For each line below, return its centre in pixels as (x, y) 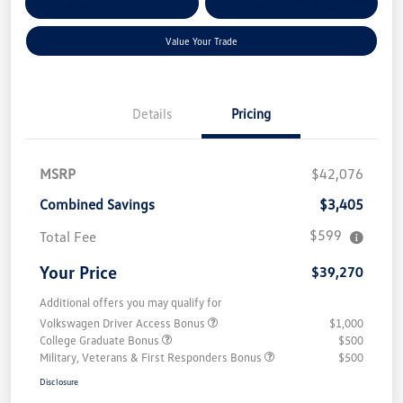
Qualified (261, 8)
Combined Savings (97, 205)
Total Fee (68, 237)
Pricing (251, 114)
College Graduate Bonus (101, 340)
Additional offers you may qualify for (131, 303)
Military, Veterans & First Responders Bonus (152, 358)
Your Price (78, 272)
